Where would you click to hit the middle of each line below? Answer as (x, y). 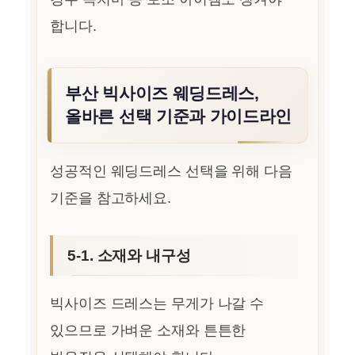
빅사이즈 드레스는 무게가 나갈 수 (157, 304)
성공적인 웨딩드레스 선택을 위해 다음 (171, 172)
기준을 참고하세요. (111, 198)
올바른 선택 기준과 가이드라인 (179, 117)
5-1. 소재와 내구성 (129, 256)
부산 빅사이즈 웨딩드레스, (162, 94)
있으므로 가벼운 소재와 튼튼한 (148, 331)
